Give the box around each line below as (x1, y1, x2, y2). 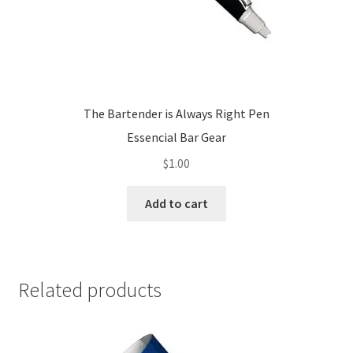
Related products (17, 277, 162, 303)
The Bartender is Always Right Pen (84, 105, 269, 121)
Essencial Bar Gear (127, 129, 226, 146)
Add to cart (145, 195, 208, 212)
